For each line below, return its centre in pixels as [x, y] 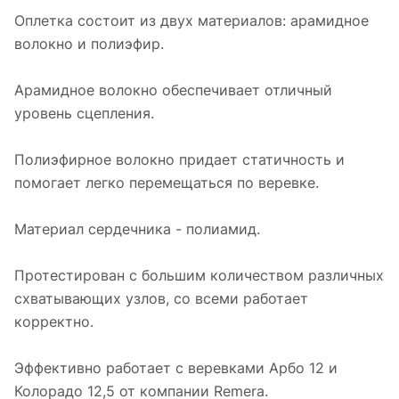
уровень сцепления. [84, 114]
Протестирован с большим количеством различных [199, 276]
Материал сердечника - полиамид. [137, 229]
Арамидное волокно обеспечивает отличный [173, 90]
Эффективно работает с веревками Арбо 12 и [176, 368]
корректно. [54, 322]
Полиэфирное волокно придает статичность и [179, 160]
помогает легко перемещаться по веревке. [167, 183]
